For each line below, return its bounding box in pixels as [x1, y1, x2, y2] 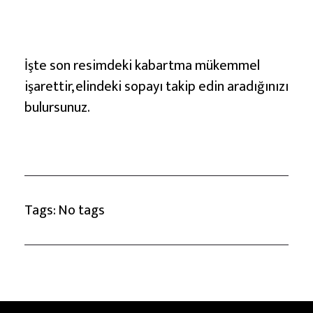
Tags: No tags [24, 198, 105, 223]
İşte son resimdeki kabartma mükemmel [24, 53, 260, 78]
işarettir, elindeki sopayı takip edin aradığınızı [24, 74, 289, 99]
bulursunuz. [24, 95, 90, 119]
